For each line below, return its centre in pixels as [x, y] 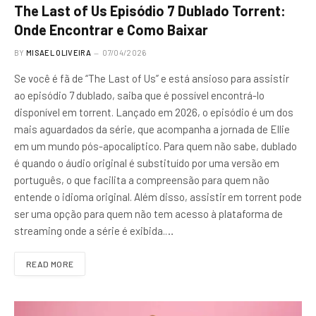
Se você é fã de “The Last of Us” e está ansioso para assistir [152, 78]
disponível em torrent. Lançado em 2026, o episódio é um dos [154, 112]
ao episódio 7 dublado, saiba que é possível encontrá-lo [139, 95]
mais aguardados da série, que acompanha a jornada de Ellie [152, 129]
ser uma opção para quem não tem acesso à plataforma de [148, 213]
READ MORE [50, 263]
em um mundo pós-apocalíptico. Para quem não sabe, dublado [156, 146]
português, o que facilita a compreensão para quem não [142, 180]
